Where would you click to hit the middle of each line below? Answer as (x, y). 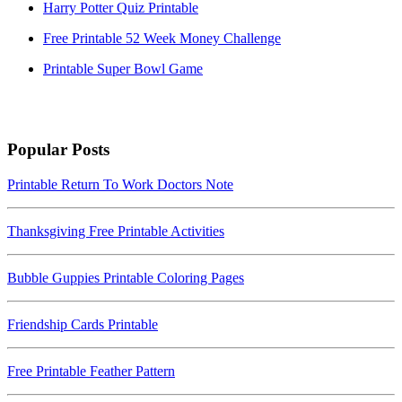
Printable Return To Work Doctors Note (120, 185)
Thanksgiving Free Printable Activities (116, 232)
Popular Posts (58, 150)
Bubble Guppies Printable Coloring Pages (126, 278)
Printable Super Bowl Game (123, 68)
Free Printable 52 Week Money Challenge (162, 38)
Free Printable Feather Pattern (91, 371)
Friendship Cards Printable (83, 325)
